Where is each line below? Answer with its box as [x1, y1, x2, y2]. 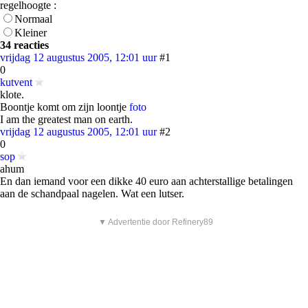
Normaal [14, 13, 52, 25]
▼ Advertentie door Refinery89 [98, 217, 213, 227]
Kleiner [14, 27, 47, 38]
